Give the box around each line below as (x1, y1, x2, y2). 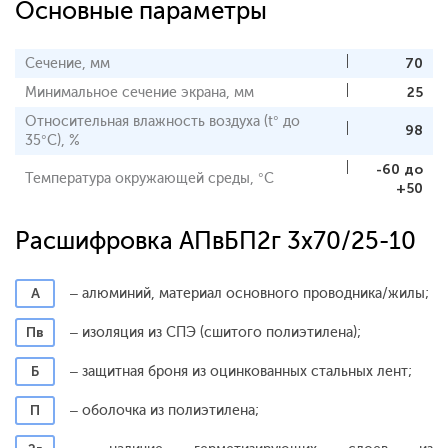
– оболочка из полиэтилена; (70, 401, 259, 419)
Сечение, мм (25, 54, 110, 72)
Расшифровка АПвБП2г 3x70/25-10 (15, 225, 416, 255)
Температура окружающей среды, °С (25, 169, 274, 187)
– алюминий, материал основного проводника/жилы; (70, 284, 429, 302)
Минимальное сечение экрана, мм (25, 83, 254, 101)
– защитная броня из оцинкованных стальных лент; (70, 362, 412, 380)
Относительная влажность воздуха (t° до (25, 112, 300, 130)
